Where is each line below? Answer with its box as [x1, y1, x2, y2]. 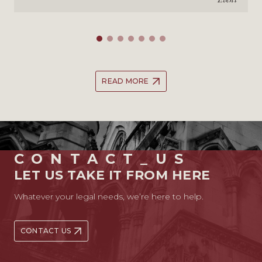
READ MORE [102, 77, 149, 85]
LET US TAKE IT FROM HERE [14, 167, 211, 183]
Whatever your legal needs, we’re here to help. [14, 191, 204, 202]
